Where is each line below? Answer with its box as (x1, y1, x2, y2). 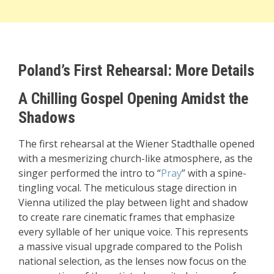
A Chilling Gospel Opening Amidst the (18, 89, 248, 108)
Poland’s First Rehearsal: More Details (18, 61, 254, 80)
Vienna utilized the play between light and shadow (18, 196, 248, 209)
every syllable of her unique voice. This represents (18, 225, 248, 239)
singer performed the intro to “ (18, 166, 161, 180)
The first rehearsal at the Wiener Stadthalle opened (18, 137, 254, 150)
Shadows (18, 108, 75, 127)
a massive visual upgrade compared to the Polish (18, 240, 242, 253)
